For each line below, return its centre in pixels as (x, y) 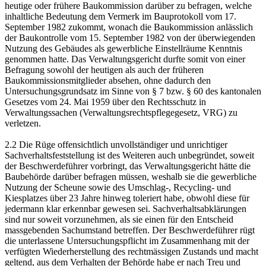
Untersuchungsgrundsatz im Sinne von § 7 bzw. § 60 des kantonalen (133, 91)
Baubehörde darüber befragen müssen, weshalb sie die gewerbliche (131, 176)
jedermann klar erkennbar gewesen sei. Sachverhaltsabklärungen (126, 208)
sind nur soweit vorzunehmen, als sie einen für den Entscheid (119, 219)
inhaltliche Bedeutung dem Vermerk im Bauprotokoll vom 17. (121, 16)
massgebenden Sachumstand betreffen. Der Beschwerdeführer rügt (130, 230)
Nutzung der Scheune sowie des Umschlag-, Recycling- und (118, 187)
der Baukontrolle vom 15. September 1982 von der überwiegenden (130, 37)
